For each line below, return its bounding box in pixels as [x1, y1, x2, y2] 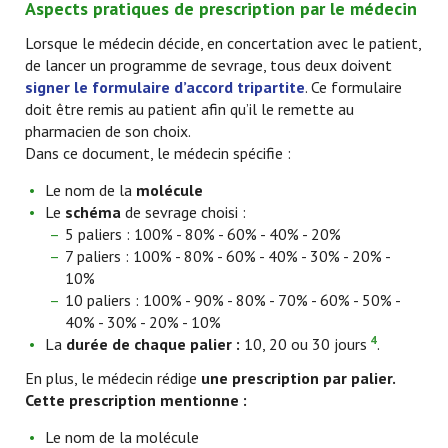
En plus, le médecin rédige [25, 368, 201, 388]
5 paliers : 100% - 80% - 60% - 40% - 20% [65, 224, 341, 244]
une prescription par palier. [201, 368, 395, 388]
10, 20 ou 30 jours [240, 334, 367, 354]
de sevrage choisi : [121, 202, 246, 222]
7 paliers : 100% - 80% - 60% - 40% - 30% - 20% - [65, 246, 390, 266]
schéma [65, 202, 121, 222]
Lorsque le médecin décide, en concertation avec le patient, [25, 33, 421, 53]
